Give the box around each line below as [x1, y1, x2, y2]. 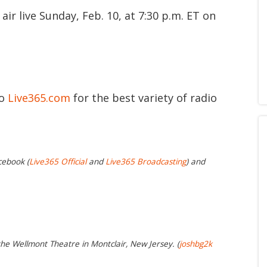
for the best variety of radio [70, 91, 217, 105]
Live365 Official [29, 156, 86, 167]
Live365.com [8, 91, 70, 105]
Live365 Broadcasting [105, 156, 186, 167]
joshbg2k [179, 238, 212, 250]
